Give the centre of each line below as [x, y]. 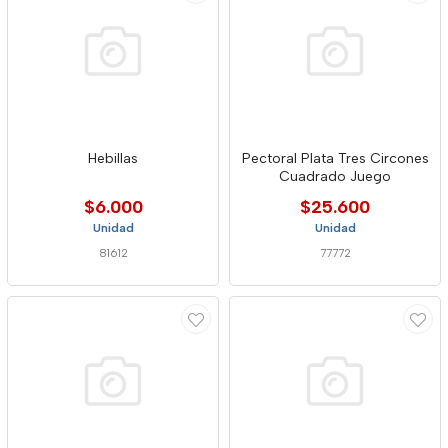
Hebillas [113, 158]
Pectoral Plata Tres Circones [335, 158]
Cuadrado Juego [335, 176]
